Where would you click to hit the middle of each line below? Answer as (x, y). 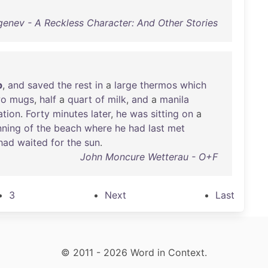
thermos (159, 85)
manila (174, 99)
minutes (70, 114)
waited (33, 142)
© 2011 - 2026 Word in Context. (134, 252)
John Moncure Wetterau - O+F (149, 157)
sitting (165, 114)
